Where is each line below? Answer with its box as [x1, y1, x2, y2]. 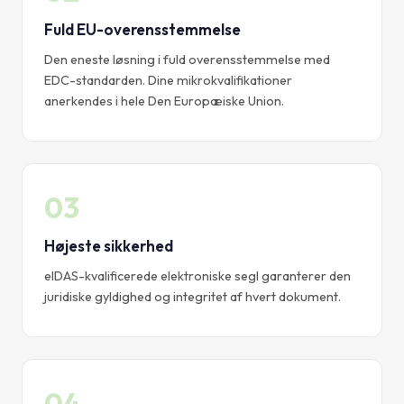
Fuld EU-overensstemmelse [44, 20, 241, 40]
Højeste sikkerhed [44, 236, 173, 256]
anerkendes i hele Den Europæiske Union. [44, 93, 284, 110]
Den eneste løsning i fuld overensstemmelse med [44, 51, 330, 69]
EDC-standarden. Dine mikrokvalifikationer [44, 72, 292, 89]
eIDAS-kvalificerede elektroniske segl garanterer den [44, 268, 351, 285]
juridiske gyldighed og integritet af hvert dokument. [44, 289, 341, 306]
